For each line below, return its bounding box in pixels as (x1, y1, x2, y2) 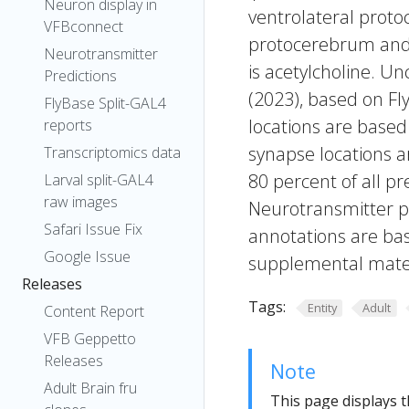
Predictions (44, 66, 117, 86)
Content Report (44, 301, 144, 321)
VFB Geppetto (44, 329, 136, 349)
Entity (307, 299, 337, 316)
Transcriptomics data (44, 142, 181, 163)
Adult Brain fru (44, 378, 137, 398)
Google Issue (44, 246, 131, 267)
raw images (44, 192, 118, 212)
